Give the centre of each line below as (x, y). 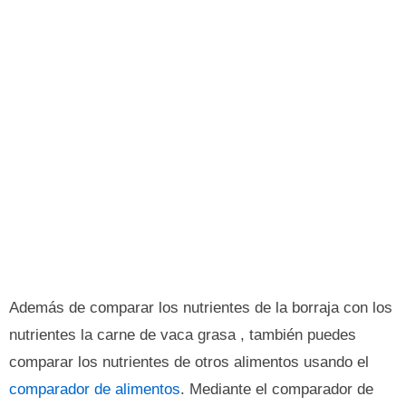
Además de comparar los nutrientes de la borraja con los (201, 308)
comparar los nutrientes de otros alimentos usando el (189, 362)
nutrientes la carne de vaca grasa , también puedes (183, 335)
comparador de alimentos (95, 389)
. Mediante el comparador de (277, 389)
